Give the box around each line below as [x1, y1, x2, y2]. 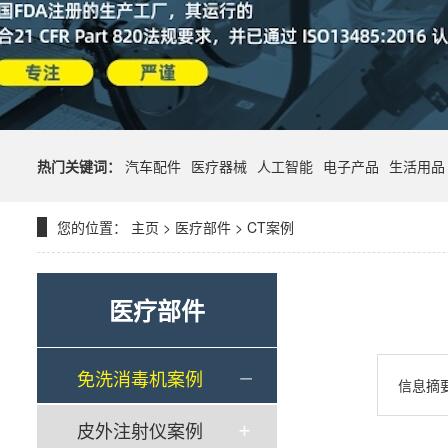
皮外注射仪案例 [77, 417, 203, 443]
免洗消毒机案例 [77, 365, 203, 391]
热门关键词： [37, 156, 121, 176]
